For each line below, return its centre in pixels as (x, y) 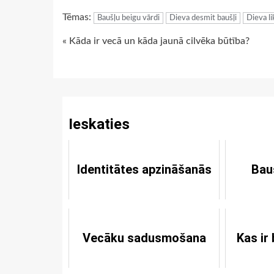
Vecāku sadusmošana (144, 238)
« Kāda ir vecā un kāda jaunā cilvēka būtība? (156, 41)
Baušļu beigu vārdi (128, 18)
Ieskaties (99, 124)
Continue (101, 45)
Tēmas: (78, 17)
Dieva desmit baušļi (203, 18)
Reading (96, 69)
